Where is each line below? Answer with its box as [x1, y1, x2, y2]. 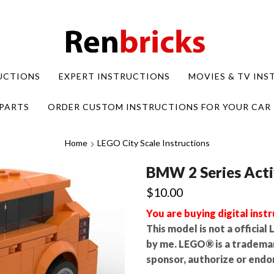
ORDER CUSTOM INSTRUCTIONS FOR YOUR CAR [48, 102, 271, 112]
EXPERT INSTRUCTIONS [58, 71, 170, 81]
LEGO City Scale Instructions [97, 137, 210, 148]
